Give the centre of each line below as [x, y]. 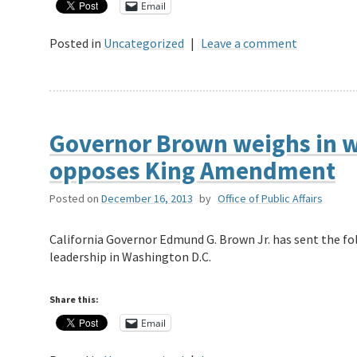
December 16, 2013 [147, 199]
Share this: [74, 300]
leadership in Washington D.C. [130, 257]
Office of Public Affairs [270, 199]
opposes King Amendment [192, 171]
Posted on [74, 199]
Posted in [75, 43]
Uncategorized [144, 43]
